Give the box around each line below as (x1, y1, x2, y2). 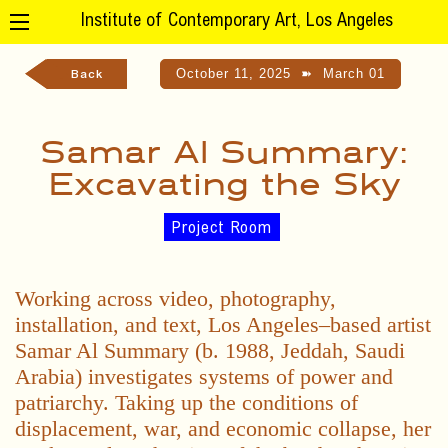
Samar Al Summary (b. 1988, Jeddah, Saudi (15, 338, 405, 363)
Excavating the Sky (47, 163, 401, 201)
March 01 (322, 66, 385, 81)
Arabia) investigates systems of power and (15, 364, 393, 389)
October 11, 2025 (175, 66, 291, 81)
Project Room (171, 221, 272, 237)
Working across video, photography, (15, 286, 336, 311)
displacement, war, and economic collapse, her (15, 416, 431, 441)
